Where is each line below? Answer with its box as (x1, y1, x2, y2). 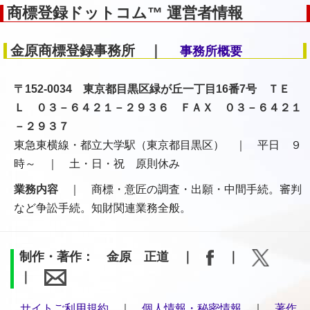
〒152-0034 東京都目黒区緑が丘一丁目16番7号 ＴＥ (14, 83, 290, 95)
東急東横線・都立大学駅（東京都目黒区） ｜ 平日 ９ (14, 139, 302, 152)
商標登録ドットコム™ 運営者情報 (7, 4, 243, 22)
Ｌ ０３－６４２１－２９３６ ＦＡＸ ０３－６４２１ (14, 102, 302, 114)
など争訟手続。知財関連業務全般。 (14, 202, 191, 215)
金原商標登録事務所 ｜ (10, 43, 176, 59)
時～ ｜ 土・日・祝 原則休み (14, 158, 180, 170)
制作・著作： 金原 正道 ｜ (19, 250, 206, 264)
